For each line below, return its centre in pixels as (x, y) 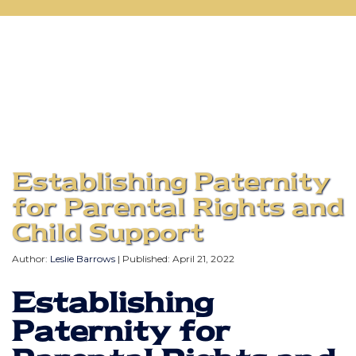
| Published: (144, 258)
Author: (31, 258)
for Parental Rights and (178, 206)
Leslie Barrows (83, 258)
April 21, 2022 (203, 258)
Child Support (108, 232)
